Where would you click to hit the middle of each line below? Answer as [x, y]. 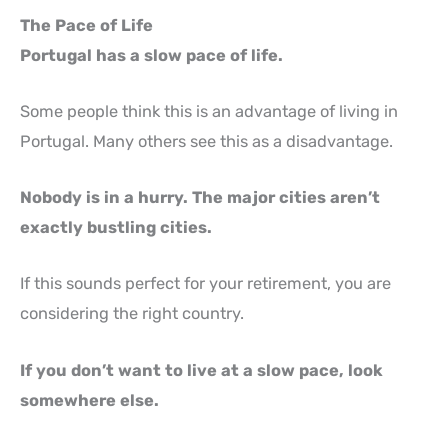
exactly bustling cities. [116, 227]
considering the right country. [132, 314]
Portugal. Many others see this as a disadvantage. [206, 141]
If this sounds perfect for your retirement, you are [205, 284]
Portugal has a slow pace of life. [151, 55]
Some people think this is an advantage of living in [209, 111]
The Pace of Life [86, 25]
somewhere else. [89, 400]
